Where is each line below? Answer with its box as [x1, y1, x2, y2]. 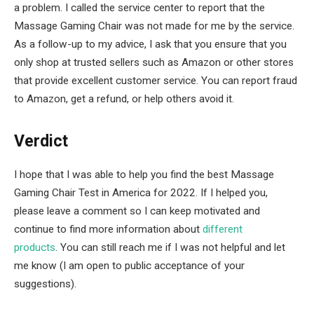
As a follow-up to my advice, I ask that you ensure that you [14, 37, 287, 50]
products [14, 240, 55, 254]
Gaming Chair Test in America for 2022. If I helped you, [14, 186, 268, 199]
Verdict [14, 131, 68, 151]
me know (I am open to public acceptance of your [14, 259, 245, 272]
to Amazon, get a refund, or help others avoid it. [14, 92, 234, 105]
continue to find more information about [14, 222, 203, 235]
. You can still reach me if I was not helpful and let [55, 240, 285, 254]
